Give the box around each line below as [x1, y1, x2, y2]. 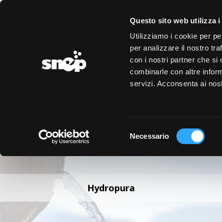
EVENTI [107, 8, 125, 16]
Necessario [130, 132, 169, 140]
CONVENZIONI [145, 8, 183, 16]
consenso [129, 149, 162, 158]
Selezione [129, 125, 162, 134]
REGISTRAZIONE [55, 8, 97, 16]
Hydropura [87, 182, 135, 194]
